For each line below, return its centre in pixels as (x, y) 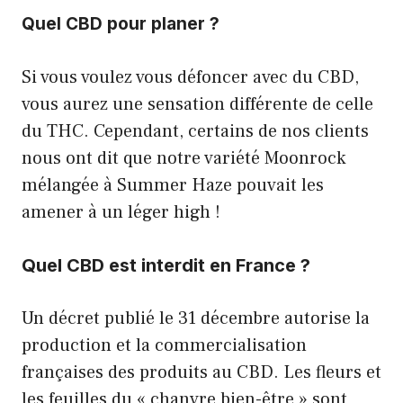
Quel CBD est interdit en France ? (166, 265)
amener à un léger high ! (121, 212)
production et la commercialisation (164, 345)
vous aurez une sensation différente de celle (197, 104)
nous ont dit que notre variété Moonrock (184, 158)
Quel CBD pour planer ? (121, 23)
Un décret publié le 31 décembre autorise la (196, 318)
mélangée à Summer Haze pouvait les (173, 185)
